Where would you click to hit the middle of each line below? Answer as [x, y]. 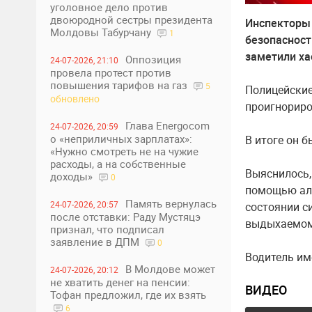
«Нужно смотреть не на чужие [124, 151]
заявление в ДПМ [96, 242]
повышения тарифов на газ [120, 85]
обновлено [75, 99]
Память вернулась [171, 203]
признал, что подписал [107, 229]
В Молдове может [170, 269]
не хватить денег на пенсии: [120, 282]
